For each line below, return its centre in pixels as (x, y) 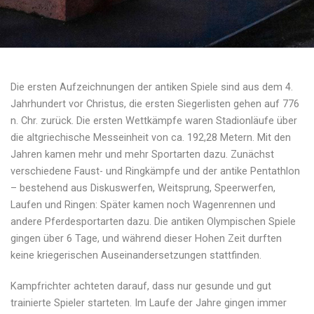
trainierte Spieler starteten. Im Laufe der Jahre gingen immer (149, 303)
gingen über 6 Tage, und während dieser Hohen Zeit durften (146, 238)
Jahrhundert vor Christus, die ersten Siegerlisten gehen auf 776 (155, 104)
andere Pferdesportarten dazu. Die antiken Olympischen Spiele (153, 221)
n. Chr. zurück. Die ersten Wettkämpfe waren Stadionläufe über (154, 121)
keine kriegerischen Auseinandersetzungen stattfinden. (136, 255)
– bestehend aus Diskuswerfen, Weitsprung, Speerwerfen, (143, 188)
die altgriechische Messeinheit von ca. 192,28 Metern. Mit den (151, 137)
